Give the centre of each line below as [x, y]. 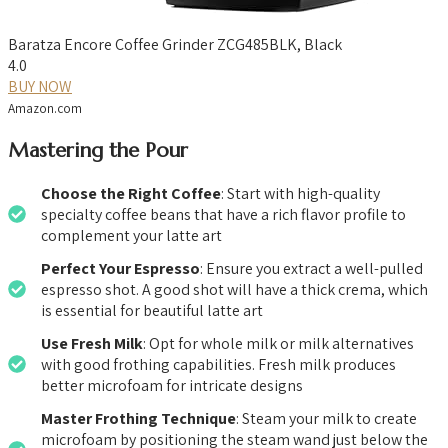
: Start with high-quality [300, 193]
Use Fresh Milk [92, 343]
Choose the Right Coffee [131, 193]
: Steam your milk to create [326, 418]
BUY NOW [40, 86]
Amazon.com [45, 107]
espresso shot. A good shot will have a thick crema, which [234, 289]
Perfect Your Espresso [120, 268]
